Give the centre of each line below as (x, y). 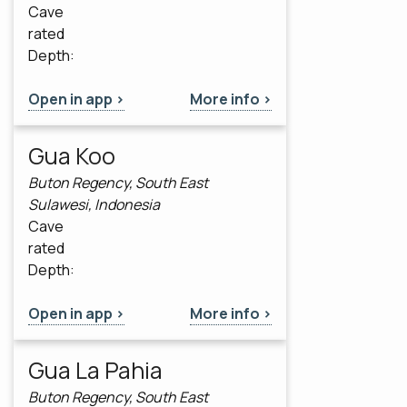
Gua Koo (72, 156)
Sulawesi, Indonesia (94, 205)
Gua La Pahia (95, 371)
